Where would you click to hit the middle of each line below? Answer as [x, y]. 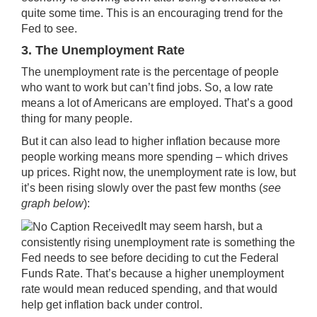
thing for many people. [77, 119]
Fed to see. [49, 29]
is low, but [270, 173]
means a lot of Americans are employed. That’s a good [157, 103]
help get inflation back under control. [112, 304]
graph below [52, 204]
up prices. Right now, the [84, 173]
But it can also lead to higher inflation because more [151, 142]
